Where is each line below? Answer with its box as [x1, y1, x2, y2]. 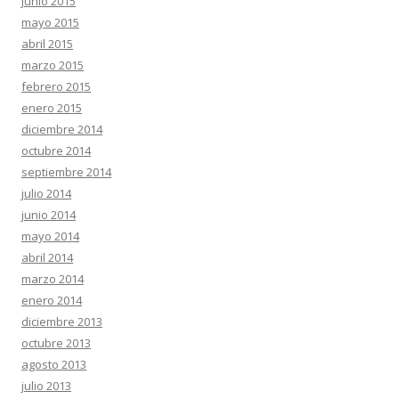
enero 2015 [21, 100, 82, 116]
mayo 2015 [21, 14, 79, 30]
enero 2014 [21, 292, 82, 308]
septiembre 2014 [21, 164, 111, 180]
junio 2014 [21, 207, 76, 223]
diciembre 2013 [21, 313, 102, 330]
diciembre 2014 [21, 121, 102, 137]
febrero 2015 [21, 78, 91, 94]
